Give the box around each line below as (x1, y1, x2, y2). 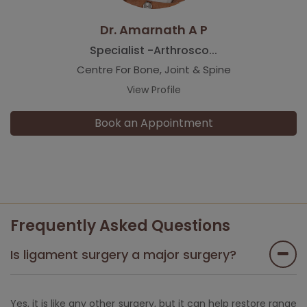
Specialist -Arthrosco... (90, 42, 217, 58)
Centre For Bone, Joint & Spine (76, 62, 231, 77)
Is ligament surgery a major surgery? (10, 245, 236, 263)
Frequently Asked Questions (10, 214, 230, 236)
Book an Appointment (94, 114, 213, 131)
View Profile (126, 82, 181, 97)
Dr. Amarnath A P (99, 21, 208, 38)
